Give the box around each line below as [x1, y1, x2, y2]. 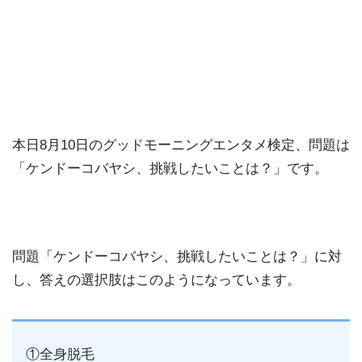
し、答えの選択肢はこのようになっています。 [12, 272, 301, 288]
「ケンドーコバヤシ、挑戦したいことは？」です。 [12, 160, 328, 176]
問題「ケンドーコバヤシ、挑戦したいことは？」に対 [12, 249, 342, 264]
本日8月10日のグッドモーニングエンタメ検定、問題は [12, 137, 350, 153]
